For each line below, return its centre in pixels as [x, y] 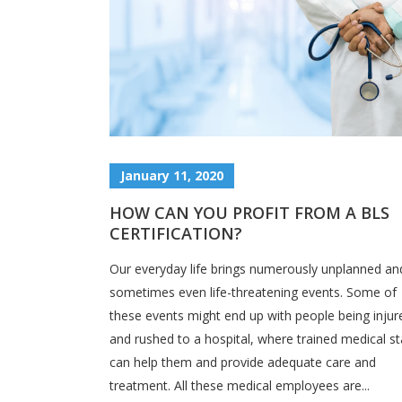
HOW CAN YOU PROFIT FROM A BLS [249, 212]
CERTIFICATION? [176, 233]
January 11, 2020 [172, 175]
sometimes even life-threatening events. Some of [253, 292]
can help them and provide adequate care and [243, 362]
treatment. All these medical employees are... [240, 385]
